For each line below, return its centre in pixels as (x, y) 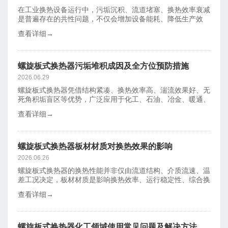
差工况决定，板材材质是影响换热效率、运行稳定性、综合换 (114, 180)
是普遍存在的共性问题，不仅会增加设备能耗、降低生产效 (110, 19)
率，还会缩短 (39, 28)
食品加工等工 (39, 108)
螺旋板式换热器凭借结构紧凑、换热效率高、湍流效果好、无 (114, 90)
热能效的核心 (39, 189)
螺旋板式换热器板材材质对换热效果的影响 (95, 146)
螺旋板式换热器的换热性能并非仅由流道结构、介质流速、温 (114, 170)
